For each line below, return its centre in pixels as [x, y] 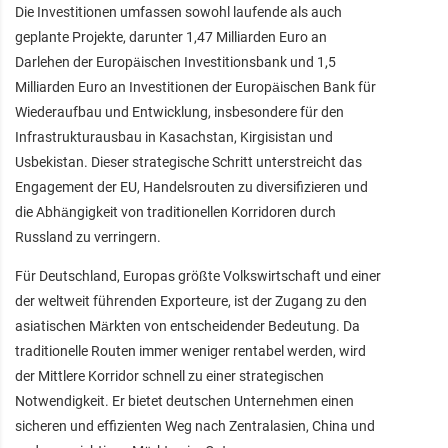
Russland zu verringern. [88, 236]
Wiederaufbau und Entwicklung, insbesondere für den [179, 111]
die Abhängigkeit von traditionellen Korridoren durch [175, 211]
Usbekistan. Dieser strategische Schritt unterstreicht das [188, 161]
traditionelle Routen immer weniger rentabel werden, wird [190, 350]
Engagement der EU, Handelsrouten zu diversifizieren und [191, 186]
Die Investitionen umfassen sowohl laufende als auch [178, 11]
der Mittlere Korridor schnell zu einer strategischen [169, 375]
